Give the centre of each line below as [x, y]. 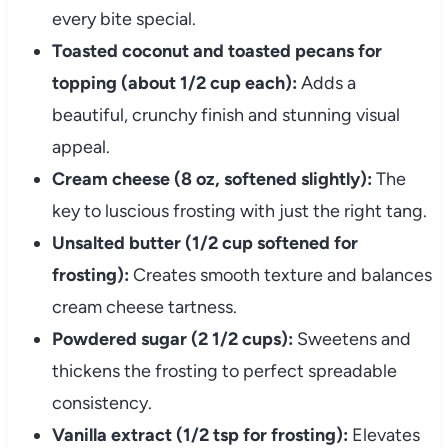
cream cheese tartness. [144, 307]
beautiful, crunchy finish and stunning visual [225, 115]
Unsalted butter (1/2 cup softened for [204, 243]
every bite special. [123, 19]
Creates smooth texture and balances [280, 275]
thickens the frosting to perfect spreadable [224, 371]
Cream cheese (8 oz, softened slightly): [211, 179]
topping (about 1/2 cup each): [174, 83]
